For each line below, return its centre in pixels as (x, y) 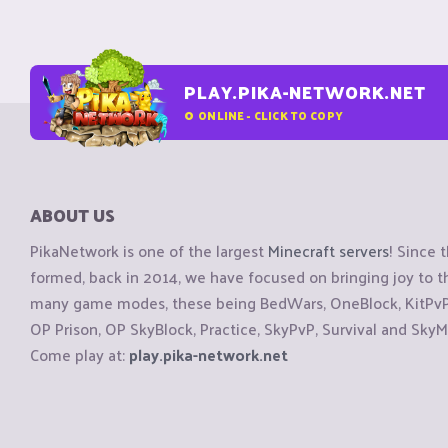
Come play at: (79, 355)
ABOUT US (72, 215)
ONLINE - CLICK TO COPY (271, 114)
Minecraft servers (328, 251)
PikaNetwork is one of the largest (149, 251)
